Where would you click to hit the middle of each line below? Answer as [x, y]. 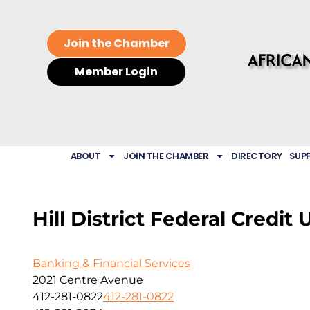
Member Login [116, 72]
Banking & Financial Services [111, 264]
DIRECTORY [257, 156]
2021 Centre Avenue [88, 280]
